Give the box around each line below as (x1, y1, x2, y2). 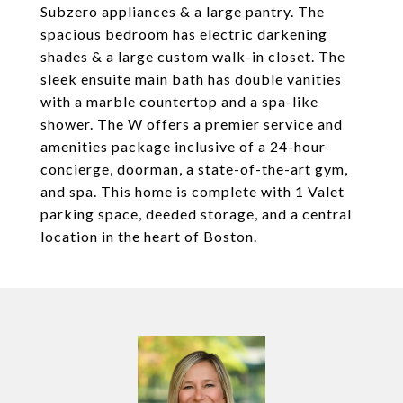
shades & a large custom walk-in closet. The (40, 48, 345, 65)
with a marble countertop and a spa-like (40, 93, 318, 110)
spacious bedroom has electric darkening (40, 25, 327, 42)
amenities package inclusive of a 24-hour (40, 138, 326, 155)
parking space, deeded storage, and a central (40, 205, 352, 222)
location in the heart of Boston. (40, 228, 257, 245)
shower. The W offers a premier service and (40, 115, 343, 132)
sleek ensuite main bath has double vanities (40, 70, 342, 87)
